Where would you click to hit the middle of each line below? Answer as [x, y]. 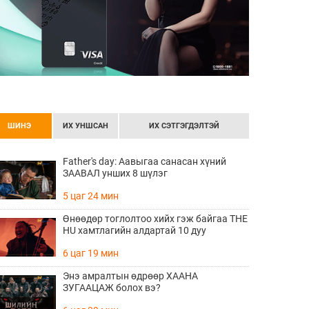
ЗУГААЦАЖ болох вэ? [112, 288]
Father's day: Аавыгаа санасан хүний [144, 161]
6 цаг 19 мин [91, 253]
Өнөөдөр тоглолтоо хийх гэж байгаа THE [155, 219]
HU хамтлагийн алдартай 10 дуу [134, 230]
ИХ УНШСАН [86, 126]
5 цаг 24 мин [91, 196]
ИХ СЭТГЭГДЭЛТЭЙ [184, 126]
